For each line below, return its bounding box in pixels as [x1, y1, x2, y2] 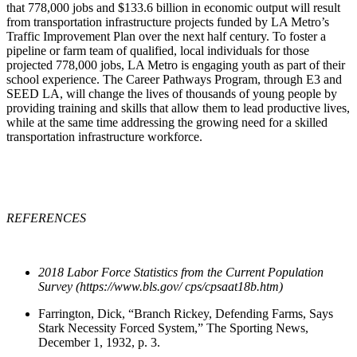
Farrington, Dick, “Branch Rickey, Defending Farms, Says [38, 307, 333, 321]
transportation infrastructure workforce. [6, 130, 202, 144]
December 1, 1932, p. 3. [38, 335, 163, 350]
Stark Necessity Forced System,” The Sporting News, [38, 321, 308, 335]
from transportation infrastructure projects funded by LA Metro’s [6, 15, 329, 29]
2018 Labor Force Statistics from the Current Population [38, 265, 324, 280]
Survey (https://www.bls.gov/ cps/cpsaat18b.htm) [38, 280, 286, 294]
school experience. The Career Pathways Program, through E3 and [6, 73, 342, 87]
